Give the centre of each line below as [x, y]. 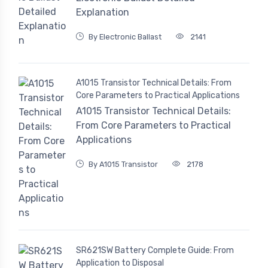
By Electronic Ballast [125, 37]
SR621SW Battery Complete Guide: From [155, 250]
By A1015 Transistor [123, 165]
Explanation [103, 13]
